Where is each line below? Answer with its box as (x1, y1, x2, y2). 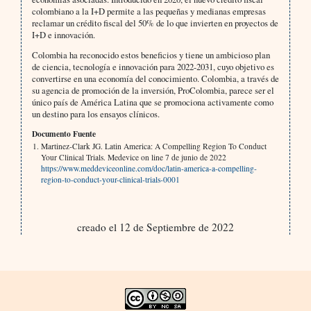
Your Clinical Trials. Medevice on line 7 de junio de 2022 (40, 151, 226, 162)
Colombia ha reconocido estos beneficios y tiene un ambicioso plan (31, 48, 270, 61)
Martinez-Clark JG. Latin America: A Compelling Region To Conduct (40, 140, 267, 151)
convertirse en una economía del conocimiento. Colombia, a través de (31, 72, 279, 85)
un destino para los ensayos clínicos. (31, 107, 160, 120)
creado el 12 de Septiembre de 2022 (76, 219, 234, 234)
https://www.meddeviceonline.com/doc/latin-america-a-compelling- (40, 162, 257, 174)
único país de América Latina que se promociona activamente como (31, 95, 274, 108)
